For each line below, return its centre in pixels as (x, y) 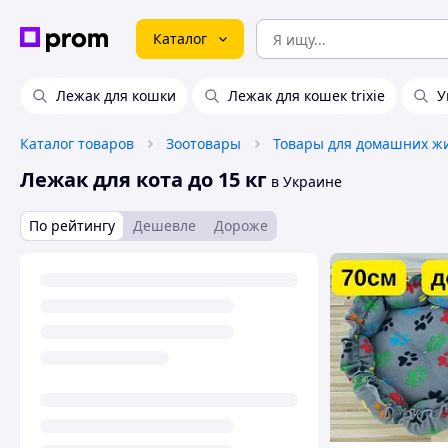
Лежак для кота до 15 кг (143, 179)
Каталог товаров (77, 143)
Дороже (241, 225)
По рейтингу (72, 225)
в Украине (304, 181)
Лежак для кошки (116, 95)
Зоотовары (203, 143)
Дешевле (164, 225)
